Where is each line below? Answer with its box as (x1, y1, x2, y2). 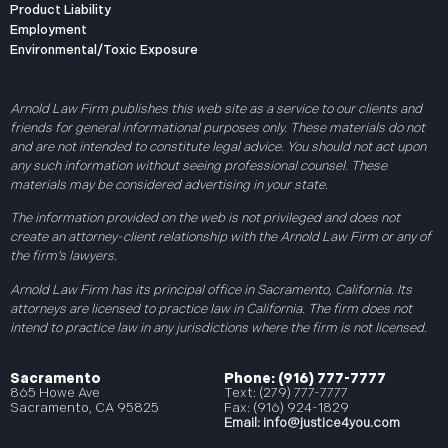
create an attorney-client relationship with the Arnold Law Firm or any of (10, 229, 431, 246)
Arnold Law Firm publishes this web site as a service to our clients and (10, 100, 422, 117)
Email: (224, 415, 263, 432)
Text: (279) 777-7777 (224, 385, 348, 402)
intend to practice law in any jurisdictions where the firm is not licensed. (10, 319, 427, 336)
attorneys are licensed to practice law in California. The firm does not (10, 300, 412, 317)
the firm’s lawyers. (10, 248, 117, 265)
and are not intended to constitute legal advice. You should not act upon (10, 138, 426, 155)
